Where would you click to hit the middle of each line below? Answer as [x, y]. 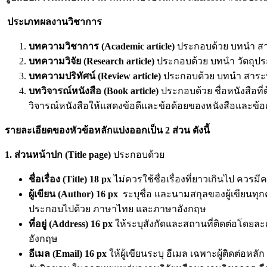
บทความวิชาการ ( [66, 46]
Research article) [120, 61]
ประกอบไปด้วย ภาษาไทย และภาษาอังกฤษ [117, 209]
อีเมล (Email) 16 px [69, 254]
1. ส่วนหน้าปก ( [36, 154]
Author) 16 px [89, 194]
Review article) [131, 76]
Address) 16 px [82, 223]
